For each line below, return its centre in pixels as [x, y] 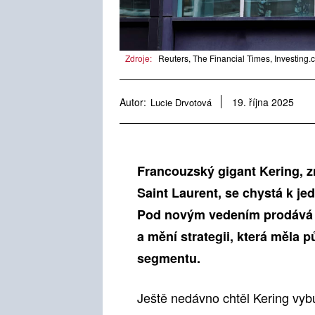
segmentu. [169, 258]
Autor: [133, 102]
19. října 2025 [263, 102]
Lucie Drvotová [181, 102]
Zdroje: [139, 58]
